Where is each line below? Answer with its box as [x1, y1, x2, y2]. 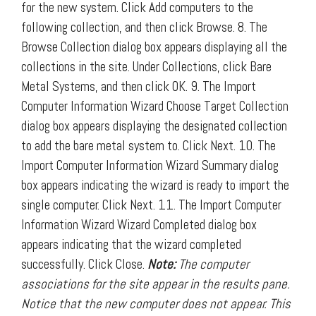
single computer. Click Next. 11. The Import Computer [21, 195, 281, 214]
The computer [176, 255, 249, 273]
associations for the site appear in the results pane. [21, 274, 290, 293]
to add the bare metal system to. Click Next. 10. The [21, 136, 276, 154]
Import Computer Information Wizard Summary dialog [21, 156, 279, 174]
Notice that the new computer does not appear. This [21, 294, 291, 312]
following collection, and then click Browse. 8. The [21, 18, 267, 36]
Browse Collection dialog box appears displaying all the [21, 37, 287, 56]
